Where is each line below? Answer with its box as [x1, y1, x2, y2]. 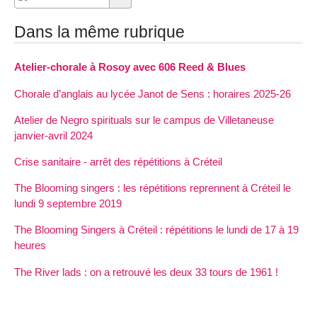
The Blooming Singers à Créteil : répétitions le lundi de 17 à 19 [14, 224, 299, 236]
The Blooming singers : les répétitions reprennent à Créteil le [14, 182, 291, 195]
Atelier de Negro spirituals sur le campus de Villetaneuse [14, 113, 274, 126]
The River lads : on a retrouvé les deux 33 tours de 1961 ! [14, 265, 278, 278]
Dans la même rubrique [14, 23, 185, 42]
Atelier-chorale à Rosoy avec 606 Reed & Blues [14, 61, 246, 74]
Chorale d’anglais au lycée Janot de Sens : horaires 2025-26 [14, 87, 291, 100]
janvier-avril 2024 [14, 129, 93, 142]
